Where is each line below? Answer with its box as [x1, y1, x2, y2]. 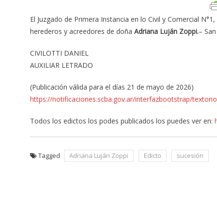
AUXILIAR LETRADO [30, 60, 93, 70]
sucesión [177, 151, 203, 160]
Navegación [30, 169, 108, 186]
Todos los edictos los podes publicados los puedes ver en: [30, 116, 215, 125]
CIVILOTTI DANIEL [30, 48, 89, 58]
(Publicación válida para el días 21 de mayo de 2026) [30, 82, 194, 92]
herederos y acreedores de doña [30, 26, 134, 36]
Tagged [38, 151, 62, 160]
